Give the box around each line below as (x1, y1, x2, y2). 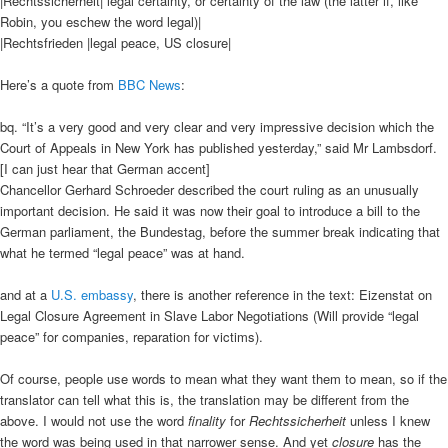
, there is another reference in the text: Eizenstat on (133, 285, 432, 305)
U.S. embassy (51, 285, 133, 305)
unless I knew (350, 411, 430, 431)
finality (188, 411, 230, 431)
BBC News (118, 75, 181, 94)
